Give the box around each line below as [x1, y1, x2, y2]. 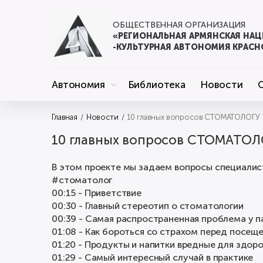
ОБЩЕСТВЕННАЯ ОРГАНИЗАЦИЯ [113, 19, 246, 30]
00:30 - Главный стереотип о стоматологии [52, 200, 244, 211]
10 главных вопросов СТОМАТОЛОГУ [127, 113, 260, 122]
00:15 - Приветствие [52, 187, 141, 198]
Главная [52, 113, 77, 122]
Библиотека [127, 79, 186, 90]
